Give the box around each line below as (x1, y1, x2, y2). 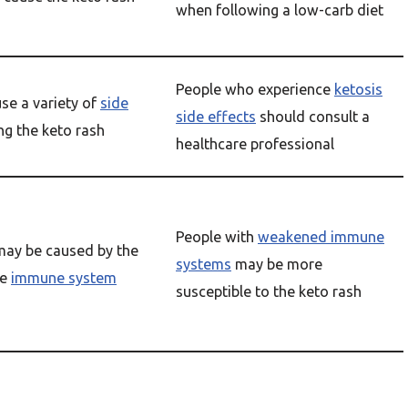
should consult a (256, 108, 370, 125)
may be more (231, 256, 322, 272)
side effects (176, 108, 256, 125)
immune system (11, 270, 117, 286)
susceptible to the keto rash (176, 283, 362, 300)
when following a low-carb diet (176, 2, 383, 18)
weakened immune (258, 229, 384, 245)
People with (176, 229, 258, 245)
